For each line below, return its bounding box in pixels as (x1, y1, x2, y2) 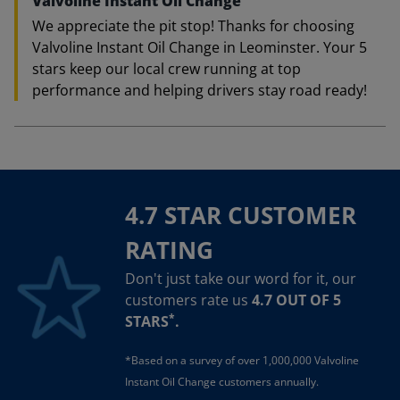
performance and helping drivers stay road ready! (32, 79, 367, 100)
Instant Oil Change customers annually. (125, 373, 319, 389)
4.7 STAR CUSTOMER (125, 198, 356, 231)
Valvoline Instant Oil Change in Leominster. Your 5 (32, 37, 367, 57)
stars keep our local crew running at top (32, 58, 301, 79)
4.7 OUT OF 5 (252, 289, 341, 310)
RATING (125, 233, 213, 266)
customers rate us (125, 289, 252, 310)
